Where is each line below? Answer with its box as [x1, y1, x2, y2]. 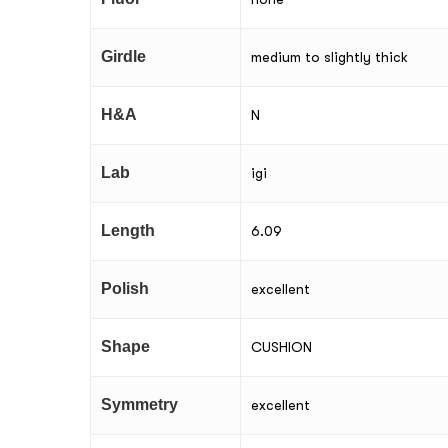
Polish [101, 280, 149, 298]
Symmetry [101, 396, 178, 414]
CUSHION [251, 339, 312, 356]
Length [101, 222, 155, 240]
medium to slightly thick [251, 49, 408, 66]
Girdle [101, 48, 146, 66]
